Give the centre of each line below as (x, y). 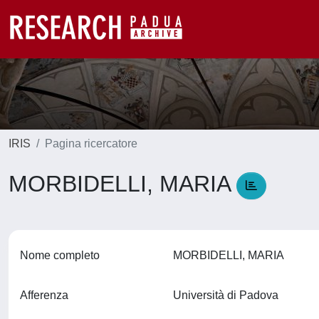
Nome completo (60, 255)
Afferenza (44, 295)
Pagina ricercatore (91, 143)
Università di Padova (228, 295)
